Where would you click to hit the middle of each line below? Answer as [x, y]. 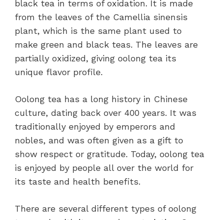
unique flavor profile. [59, 72]
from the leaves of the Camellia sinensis [101, 17]
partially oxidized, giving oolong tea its [96, 58]
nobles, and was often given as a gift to [99, 140]
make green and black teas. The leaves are [106, 44]
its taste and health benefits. [78, 181]
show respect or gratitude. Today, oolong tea [110, 154]
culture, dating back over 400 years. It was [106, 112]
